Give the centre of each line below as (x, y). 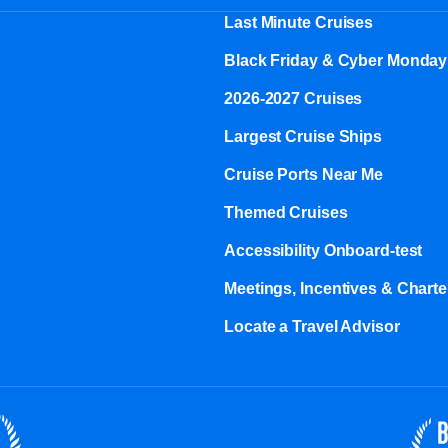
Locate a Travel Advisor (312, 326)
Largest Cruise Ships (303, 136)
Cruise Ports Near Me (303, 174)
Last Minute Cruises (299, 22)
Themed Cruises (286, 212)
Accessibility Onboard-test (323, 250)
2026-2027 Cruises (293, 98)
